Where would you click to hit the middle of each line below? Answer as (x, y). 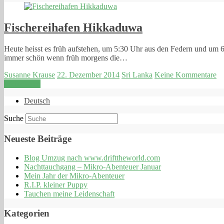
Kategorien (27, 213)
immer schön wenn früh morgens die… (66, 58)
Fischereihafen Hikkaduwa (73, 28)
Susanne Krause (29, 75)
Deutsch (37, 101)
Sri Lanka (137, 75)
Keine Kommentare (185, 75)
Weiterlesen (22, 84)
